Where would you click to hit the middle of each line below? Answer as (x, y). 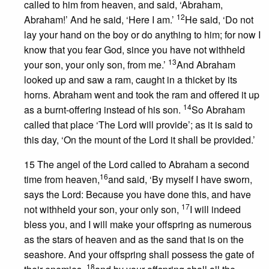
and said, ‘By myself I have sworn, (180, 179)
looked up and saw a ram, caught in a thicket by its (131, 80)
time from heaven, (62, 179)
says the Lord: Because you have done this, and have (138, 194)
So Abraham (218, 110)
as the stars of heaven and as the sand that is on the (134, 239)
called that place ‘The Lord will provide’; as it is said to (138, 125)
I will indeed (215, 209)
